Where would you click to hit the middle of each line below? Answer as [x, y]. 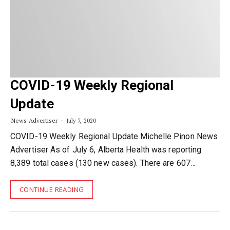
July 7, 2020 [81, 121]
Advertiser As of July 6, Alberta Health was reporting [106, 150]
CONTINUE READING [52, 189]
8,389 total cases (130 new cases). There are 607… [103, 163]
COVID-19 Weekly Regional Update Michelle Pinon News [114, 136]
